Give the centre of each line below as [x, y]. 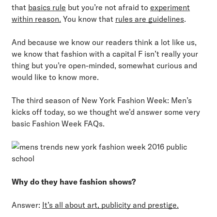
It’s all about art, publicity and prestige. [110, 205]
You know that [88, 19]
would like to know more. [55, 77]
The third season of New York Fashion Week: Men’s [102, 100]
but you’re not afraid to [108, 7]
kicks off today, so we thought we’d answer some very [106, 112]
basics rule [47, 7]
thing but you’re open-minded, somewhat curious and [104, 65]
